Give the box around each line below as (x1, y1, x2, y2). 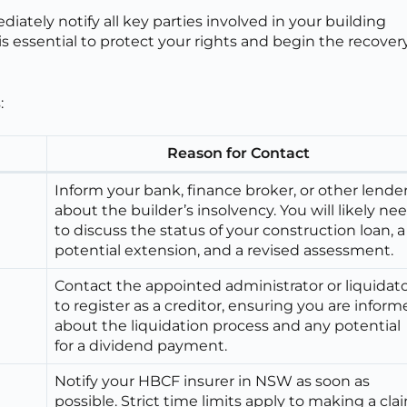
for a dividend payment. (55, 336, 228, 354)
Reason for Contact (167, 144, 311, 162)
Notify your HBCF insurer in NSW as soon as (55, 372, 371, 390)
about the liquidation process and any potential (55, 316, 402, 334)
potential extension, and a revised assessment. (55, 241, 394, 259)
